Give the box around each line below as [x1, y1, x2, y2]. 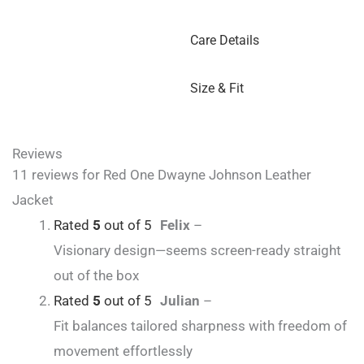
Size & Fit [190, 80, 244, 97]
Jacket [12, 192, 54, 209]
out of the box [54, 267, 139, 284]
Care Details [190, 32, 259, 49]
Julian [160, 292, 203, 310]
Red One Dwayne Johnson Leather [103, 167, 311, 184]
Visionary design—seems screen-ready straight [54, 242, 341, 259]
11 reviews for [12, 167, 103, 184]
